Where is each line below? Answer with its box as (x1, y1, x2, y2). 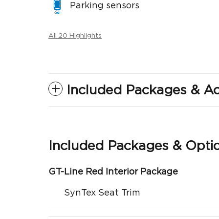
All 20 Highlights (48, 32, 102, 39)
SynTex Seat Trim (64, 188, 140, 197)
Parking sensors (70, 1, 139, 10)
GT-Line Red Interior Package (48, 167, 178, 176)
